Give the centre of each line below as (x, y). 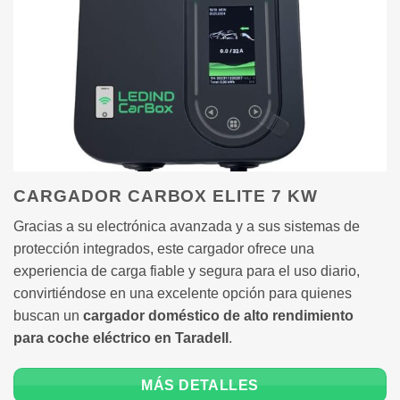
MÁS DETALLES (200, 385)
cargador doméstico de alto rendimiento (218, 316)
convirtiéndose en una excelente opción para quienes (183, 294)
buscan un (48, 316)
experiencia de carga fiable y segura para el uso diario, (187, 271)
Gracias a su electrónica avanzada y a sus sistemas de (187, 227)
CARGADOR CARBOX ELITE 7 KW (166, 196)
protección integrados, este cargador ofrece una (164, 249)
